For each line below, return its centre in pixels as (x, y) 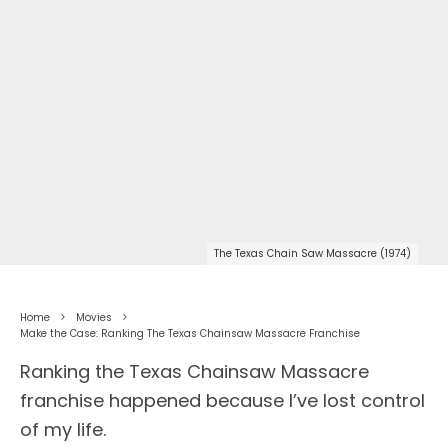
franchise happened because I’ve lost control (222, 401)
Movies (94, 318)
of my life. (63, 430)
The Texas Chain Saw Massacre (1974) (312, 254)
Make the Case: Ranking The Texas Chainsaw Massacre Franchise (190, 334)
